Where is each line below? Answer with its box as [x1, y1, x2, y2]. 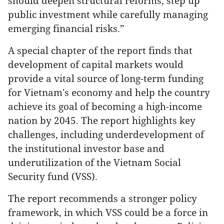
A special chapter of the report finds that [8, 44, 192, 56]
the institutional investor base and [8, 142, 164, 154]
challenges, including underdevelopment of [8, 128, 204, 140]
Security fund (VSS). [8, 170, 97, 182]
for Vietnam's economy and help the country [8, 86, 210, 98]
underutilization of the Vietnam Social [8, 156, 181, 168]
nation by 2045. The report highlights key [8, 114, 195, 126]
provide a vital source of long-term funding [8, 72, 203, 84]
